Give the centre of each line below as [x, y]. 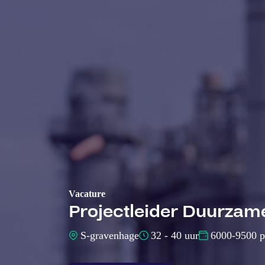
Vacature [87, 194]
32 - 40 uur [175, 236]
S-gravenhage [110, 236]
